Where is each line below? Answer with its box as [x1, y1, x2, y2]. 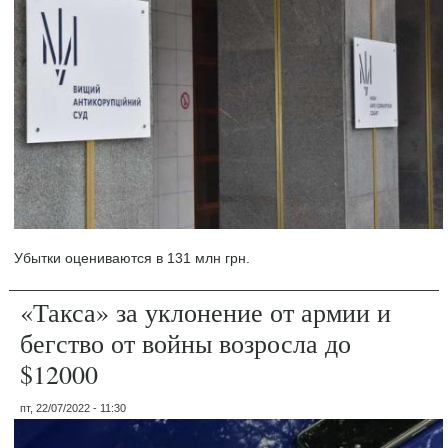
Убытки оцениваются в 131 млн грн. [14, 250, 251, 266]
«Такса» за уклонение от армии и [20, 295, 392, 329]
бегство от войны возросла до [20, 326, 352, 360]
